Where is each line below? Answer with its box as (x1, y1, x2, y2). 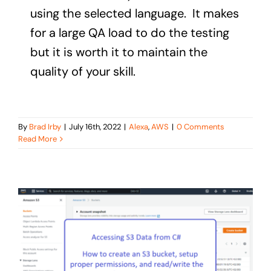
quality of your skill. (30, 63, 135, 79)
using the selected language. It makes (30, 5, 239, 21)
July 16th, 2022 (69, 121, 121, 132)
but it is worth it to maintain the (30, 44, 207, 60)
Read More (18, 133, 57, 144)
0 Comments (177, 121, 224, 132)
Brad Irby (29, 121, 61, 132)
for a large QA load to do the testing (30, 24, 229, 41)
